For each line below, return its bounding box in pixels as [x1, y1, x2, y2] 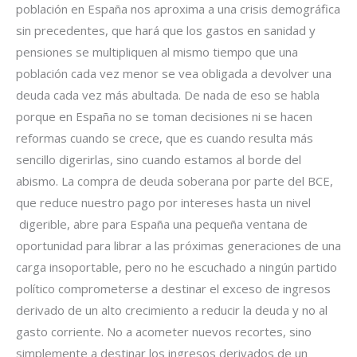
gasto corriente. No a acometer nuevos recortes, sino [16, 323, 312, 339]
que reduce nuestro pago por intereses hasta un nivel [16, 194, 311, 210]
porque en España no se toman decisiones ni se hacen [16, 108, 312, 124]
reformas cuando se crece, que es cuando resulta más [16, 129, 313, 146]
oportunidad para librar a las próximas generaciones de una [16, 237, 341, 253]
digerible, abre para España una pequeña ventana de [16, 215, 308, 232]
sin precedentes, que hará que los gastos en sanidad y [16, 22, 316, 38]
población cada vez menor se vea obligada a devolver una [16, 65, 331, 81]
